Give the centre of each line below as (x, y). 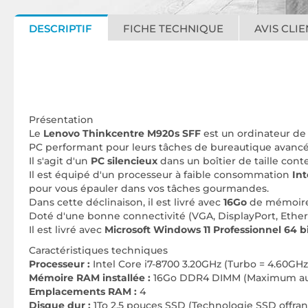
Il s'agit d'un (60, 161)
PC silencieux (124, 161)
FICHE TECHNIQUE (173, 29)
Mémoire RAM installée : (91, 278)
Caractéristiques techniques (98, 250)
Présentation (61, 120)
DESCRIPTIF (60, 29)
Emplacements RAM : (83, 291)
